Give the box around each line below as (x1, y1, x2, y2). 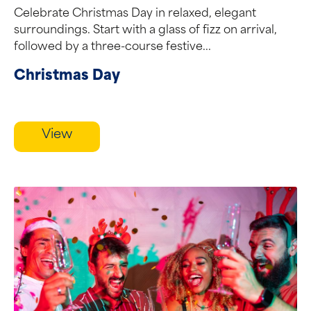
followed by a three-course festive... (14, 42, 211, 53)
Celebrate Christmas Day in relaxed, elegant (14, 8, 256, 19)
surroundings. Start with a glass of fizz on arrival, (14, 25, 277, 36)
